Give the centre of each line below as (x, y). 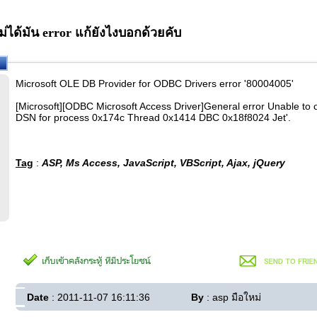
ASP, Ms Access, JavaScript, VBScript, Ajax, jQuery (163, 163)
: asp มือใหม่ (232, 297)
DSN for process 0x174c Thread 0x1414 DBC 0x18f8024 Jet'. (153, 117)
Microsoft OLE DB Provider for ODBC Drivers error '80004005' (155, 83)
